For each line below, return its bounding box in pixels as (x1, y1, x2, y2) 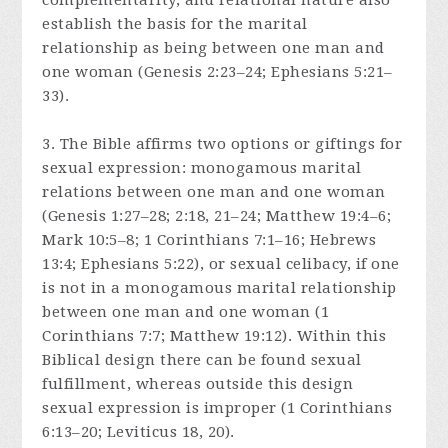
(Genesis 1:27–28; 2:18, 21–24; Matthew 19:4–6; (42, 207, 392, 226)
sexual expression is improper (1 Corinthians (42, 399, 393, 418)
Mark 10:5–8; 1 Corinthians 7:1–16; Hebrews (42, 231, 377, 250)
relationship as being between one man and (42, 39, 385, 58)
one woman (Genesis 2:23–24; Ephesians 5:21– (42, 63, 393, 82)
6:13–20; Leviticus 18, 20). (42, 423, 235, 442)
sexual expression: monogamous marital (42, 159, 362, 178)
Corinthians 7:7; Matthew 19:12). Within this (42, 327, 387, 346)
